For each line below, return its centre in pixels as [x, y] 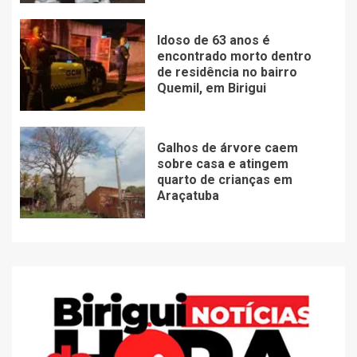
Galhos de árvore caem [227, 147]
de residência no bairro [227, 72]
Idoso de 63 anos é [213, 40]
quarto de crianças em [224, 179]
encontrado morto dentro [234, 56]
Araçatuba [188, 195]
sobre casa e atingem [222, 163]
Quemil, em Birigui [211, 88]
